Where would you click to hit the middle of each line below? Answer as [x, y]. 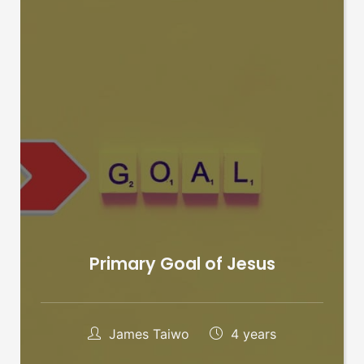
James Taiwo [149, 334]
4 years [251, 334]
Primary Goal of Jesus [182, 264]
